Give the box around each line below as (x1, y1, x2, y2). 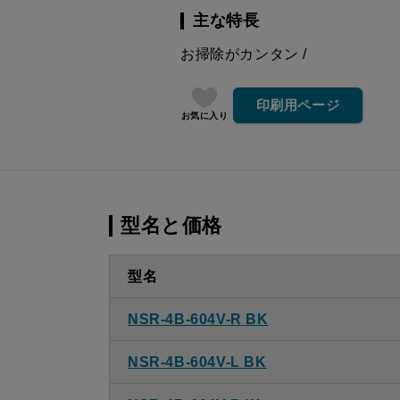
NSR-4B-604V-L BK (128, 354, 267, 370)
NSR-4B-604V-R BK (128, 312, 269, 327)
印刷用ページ (255, 97, 340, 112)
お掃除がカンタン (180, 46, 299, 62)
